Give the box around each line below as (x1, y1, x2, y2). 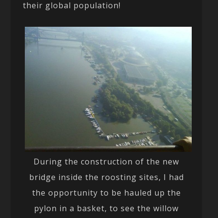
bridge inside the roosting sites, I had (29, 171, 184, 182)
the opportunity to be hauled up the (32, 187, 181, 198)
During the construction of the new (34, 156, 180, 167)
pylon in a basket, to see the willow (34, 202, 179, 214)
